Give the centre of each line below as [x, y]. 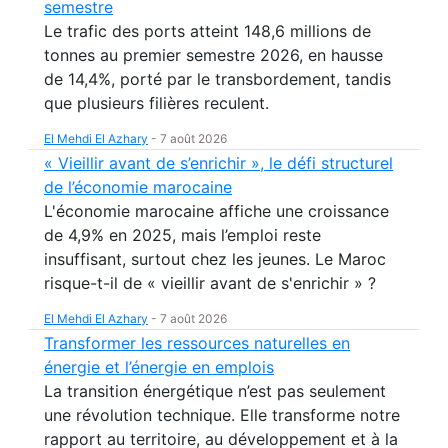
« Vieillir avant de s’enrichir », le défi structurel [218, 163]
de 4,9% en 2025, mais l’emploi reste [182, 235]
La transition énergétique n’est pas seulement [215, 391]
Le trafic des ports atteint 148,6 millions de [207, 31]
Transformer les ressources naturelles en [197, 343]
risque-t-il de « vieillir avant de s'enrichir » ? [210, 283]
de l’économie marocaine [138, 187]
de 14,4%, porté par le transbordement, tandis [217, 79]
